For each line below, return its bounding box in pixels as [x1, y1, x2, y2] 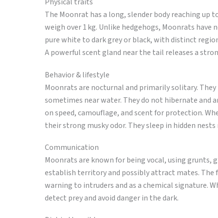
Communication [45, 142, 99, 153]
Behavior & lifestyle [45, 69, 109, 80]
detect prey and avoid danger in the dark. [45, 192, 179, 203]
